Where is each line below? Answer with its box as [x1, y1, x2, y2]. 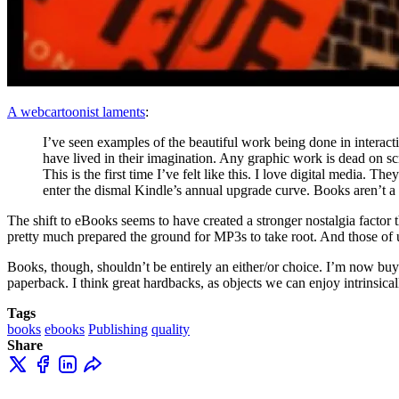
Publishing [88, 321, 148, 337]
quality [151, 321, 190, 337]
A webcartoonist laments [7, 103, 145, 119]
